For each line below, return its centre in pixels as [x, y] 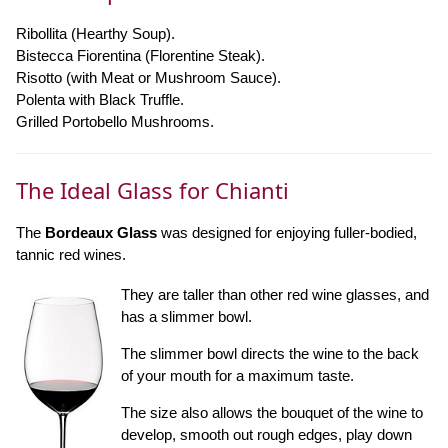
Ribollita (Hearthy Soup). [95, 34]
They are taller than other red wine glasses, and [275, 295]
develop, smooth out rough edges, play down [266, 435]
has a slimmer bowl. [186, 317]
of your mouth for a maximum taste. [237, 376]
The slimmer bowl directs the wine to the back [270, 354]
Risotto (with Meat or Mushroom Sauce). [148, 78]
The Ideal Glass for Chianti [152, 190]
